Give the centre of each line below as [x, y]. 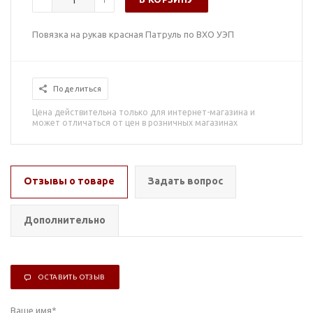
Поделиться [77, 89]
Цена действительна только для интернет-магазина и [144, 112]
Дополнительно [65, 220]
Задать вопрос [185, 181]
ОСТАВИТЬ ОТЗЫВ [72, 277]
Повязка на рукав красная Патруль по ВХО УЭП [133, 34]
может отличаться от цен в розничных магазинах [135, 123]
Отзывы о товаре [69, 181]
